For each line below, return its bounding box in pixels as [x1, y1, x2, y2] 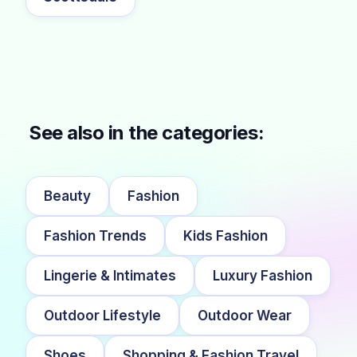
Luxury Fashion [213, 267, 312, 284]
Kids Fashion [183, 227, 268, 244]
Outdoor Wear [198, 307, 292, 324]
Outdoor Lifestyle [44, 307, 161, 324]
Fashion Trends [44, 227, 147, 244]
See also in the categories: [29, 121, 265, 144]
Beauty [44, 187, 91, 204]
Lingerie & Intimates [44, 267, 176, 284]
